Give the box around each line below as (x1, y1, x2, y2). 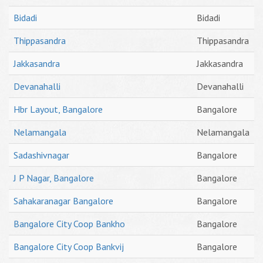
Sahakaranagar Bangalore (14, 195, 113, 207)
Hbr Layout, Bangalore (14, 103, 103, 115)
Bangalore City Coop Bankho (14, 218, 125, 230)
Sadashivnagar (14, 149, 69, 161)
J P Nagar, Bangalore (14, 172, 94, 184)
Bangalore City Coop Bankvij (14, 241, 124, 252)
